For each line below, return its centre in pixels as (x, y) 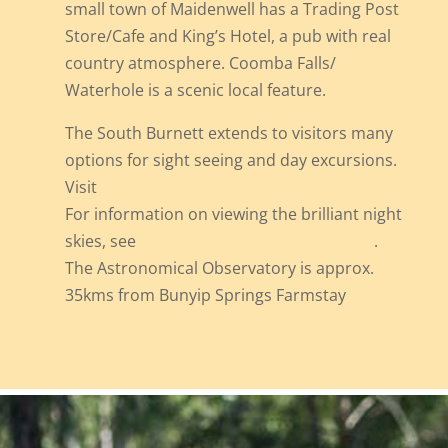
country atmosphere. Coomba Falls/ (200, 62)
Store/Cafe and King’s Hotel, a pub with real (227, 35)
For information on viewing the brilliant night (233, 213)
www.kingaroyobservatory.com (256, 240)
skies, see (102, 240)
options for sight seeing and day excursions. (230, 159)
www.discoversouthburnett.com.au (233, 186)
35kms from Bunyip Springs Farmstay (205, 294)
